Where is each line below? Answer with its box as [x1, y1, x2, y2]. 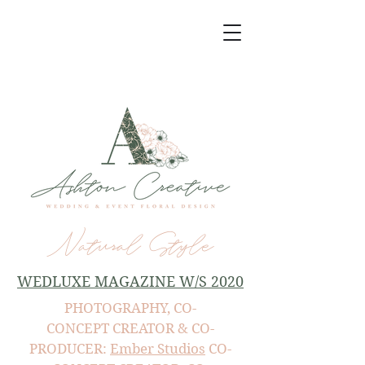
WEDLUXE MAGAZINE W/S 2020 [17, 273, 244, 290]
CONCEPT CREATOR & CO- [46, 320, 214, 336]
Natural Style [47, 228, 213, 264]
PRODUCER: [29, 341, 110, 357]
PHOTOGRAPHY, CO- [64, 300, 196, 316]
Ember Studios [110, 341, 205, 357]
